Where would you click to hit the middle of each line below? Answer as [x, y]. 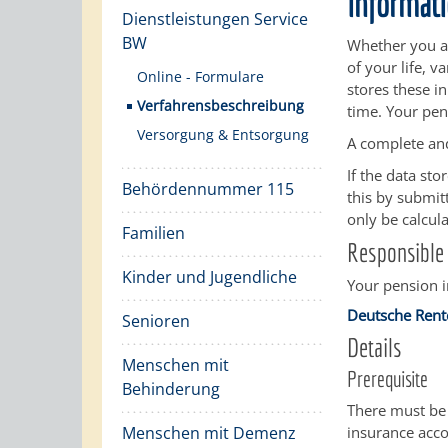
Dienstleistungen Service [215, 19]
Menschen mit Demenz [209, 433]
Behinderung [171, 389]
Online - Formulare [200, 76]
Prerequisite [388, 378]
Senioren [156, 321]
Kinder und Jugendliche [209, 277]
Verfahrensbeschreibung [220, 105]
